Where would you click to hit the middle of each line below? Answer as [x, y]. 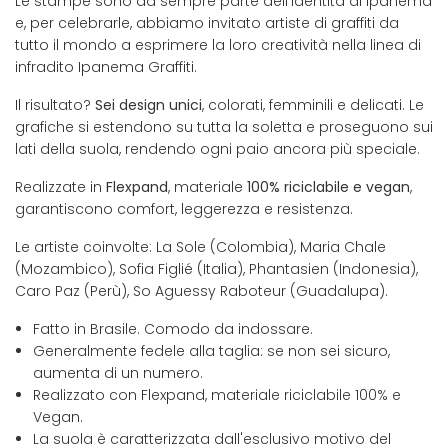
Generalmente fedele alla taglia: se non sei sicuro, [211, 351]
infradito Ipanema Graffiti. [106, 67]
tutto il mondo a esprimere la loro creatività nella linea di [218, 45]
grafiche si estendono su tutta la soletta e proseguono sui [224, 127]
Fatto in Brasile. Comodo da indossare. [173, 329]
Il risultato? [55, 105]
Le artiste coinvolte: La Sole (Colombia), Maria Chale [200, 247]
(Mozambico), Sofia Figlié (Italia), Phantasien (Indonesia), [216, 269]
